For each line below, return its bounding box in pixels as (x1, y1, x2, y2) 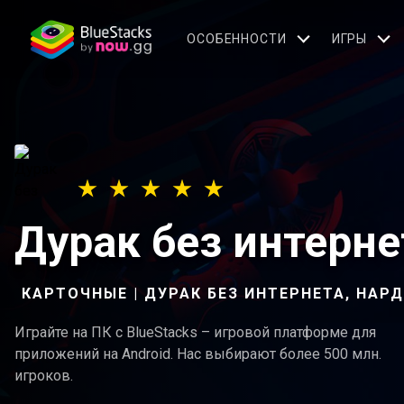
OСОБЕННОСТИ (187, 31, 287, 46)
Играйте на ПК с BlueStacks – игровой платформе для (14, 324, 376, 341)
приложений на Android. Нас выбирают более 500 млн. (14, 345, 381, 363)
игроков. (14, 367, 73, 384)
